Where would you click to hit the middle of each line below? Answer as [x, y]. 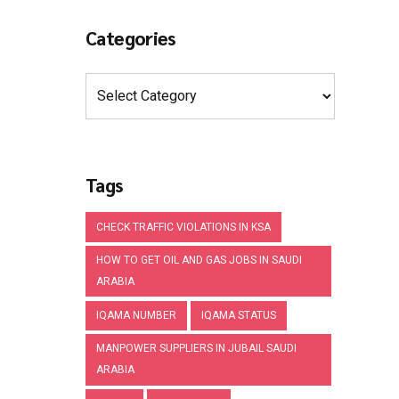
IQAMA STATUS [239, 316]
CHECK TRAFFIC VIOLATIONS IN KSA [183, 228]
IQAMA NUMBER [136, 316]
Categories [130, 37]
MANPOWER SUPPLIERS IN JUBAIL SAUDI [196, 349]
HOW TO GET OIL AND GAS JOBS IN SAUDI [199, 261]
